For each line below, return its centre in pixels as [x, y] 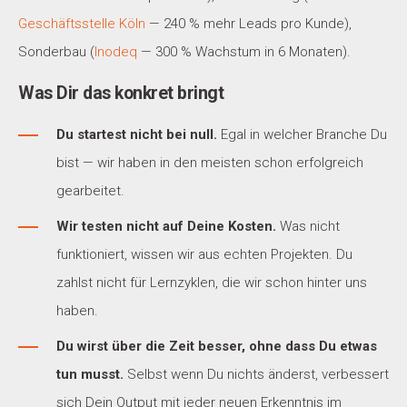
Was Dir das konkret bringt [121, 93]
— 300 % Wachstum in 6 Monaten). [244, 51]
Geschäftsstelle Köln [82, 23]
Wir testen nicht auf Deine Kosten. [166, 226]
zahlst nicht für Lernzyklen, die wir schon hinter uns [212, 282]
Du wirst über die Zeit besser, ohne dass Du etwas [217, 346]
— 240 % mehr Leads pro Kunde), [248, 23]
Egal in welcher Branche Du [302, 134]
